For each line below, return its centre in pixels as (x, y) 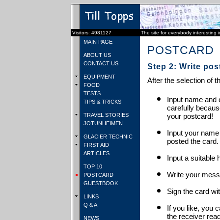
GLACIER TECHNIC (107, 137)
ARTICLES (96, 153)
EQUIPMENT (99, 77)
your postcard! (190, 116)
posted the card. (193, 141)
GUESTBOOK (100, 183)
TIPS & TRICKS (102, 102)
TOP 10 (92, 166)
